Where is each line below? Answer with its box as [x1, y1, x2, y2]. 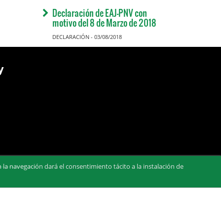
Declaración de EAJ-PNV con [52, 6, 147, 19]
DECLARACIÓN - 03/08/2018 [52, 33, 122, 40]
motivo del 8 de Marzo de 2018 [52, 16, 156, 29]
